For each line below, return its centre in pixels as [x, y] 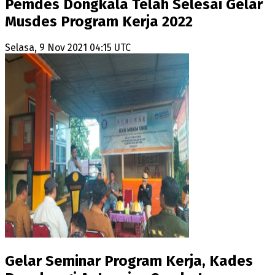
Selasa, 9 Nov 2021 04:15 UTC [68, 48]
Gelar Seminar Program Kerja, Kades [129, 261]
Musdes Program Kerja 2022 [99, 21]
